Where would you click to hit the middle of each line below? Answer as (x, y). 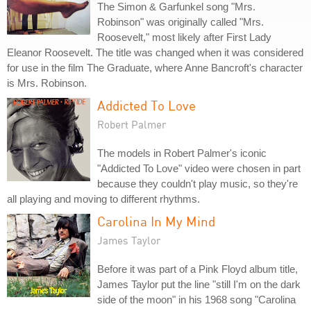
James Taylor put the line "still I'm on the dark (199, 284)
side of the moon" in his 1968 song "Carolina (196, 300)
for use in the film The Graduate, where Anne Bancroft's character (155, 68)
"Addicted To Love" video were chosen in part (199, 168)
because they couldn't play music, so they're (197, 184)
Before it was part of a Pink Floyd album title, (197, 269)
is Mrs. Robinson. (47, 83)
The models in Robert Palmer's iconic (182, 153)
